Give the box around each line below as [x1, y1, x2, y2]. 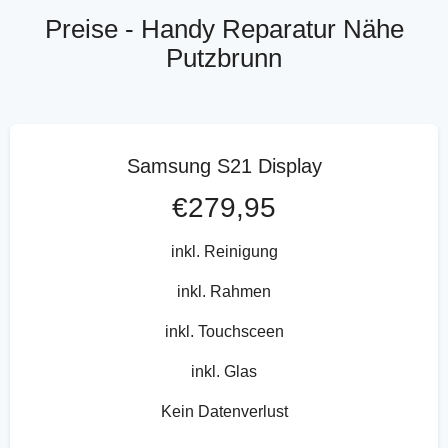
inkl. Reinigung [170, 242, 278, 260]
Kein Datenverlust [160, 402, 288, 420]
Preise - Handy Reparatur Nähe [44, 15, 404, 44]
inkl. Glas [191, 362, 257, 380]
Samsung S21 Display [126, 154, 322, 177]
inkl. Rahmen [177, 282, 271, 300]
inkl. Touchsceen [164, 322, 284, 340]
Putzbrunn [166, 44, 282, 73]
